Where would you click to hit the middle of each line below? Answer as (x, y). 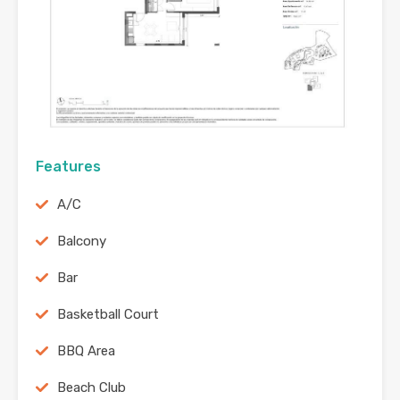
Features (68, 167)
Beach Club (92, 388)
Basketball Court (108, 315)
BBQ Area (86, 351)
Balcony (82, 242)
